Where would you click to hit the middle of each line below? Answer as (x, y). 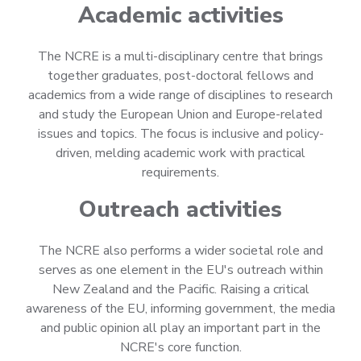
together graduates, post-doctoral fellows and (180, 76)
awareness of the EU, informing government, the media (180, 309)
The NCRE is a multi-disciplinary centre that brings (180, 57)
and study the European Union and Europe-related (180, 115)
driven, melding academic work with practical (180, 154)
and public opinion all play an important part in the (180, 328)
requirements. (180, 173)
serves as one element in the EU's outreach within (180, 270)
